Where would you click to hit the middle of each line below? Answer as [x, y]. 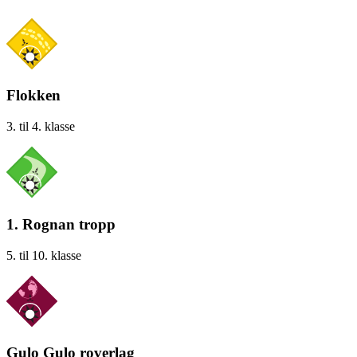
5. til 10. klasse [44, 255]
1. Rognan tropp [61, 224]
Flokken [33, 96]
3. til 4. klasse [41, 127]
